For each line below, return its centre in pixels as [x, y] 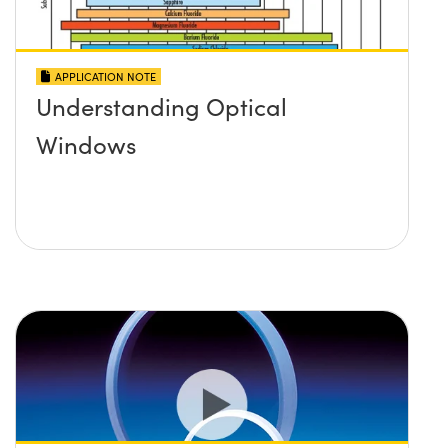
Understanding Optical [161, 106]
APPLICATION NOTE [105, 77]
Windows [86, 144]
